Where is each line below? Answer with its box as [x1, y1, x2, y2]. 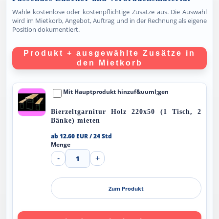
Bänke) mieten [51, 117, 100, 124]
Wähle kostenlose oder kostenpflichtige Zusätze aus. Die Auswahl [12, 7, 207, 16]
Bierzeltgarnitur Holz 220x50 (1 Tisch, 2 [51, 108, 201, 115]
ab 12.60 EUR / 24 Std [51, 132, 112, 140]
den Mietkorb [76, 59, 143, 67]
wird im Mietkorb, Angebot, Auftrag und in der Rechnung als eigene [12, 16, 207, 25]
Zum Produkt [109, 184, 144, 192]
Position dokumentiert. [12, 25, 80, 34]
